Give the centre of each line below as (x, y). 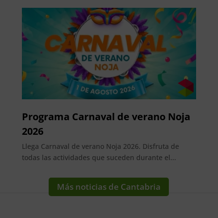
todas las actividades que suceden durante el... (99, 158)
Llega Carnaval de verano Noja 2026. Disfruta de (100, 146)
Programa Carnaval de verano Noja (106, 117)
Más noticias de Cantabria (109, 187)
